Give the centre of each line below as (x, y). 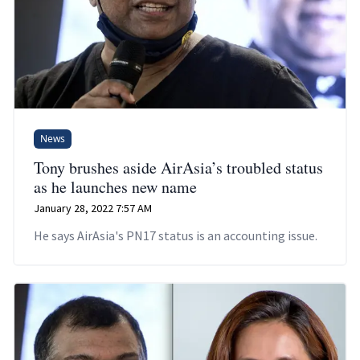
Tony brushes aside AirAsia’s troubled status (178, 168)
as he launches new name (115, 187)
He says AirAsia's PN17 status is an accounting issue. (176, 236)
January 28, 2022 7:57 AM (93, 209)
